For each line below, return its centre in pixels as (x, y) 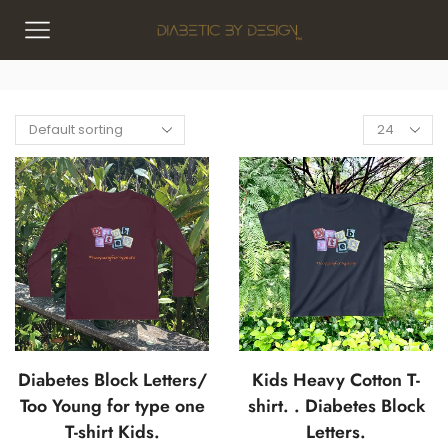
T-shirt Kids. (112, 432)
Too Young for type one (112, 406)
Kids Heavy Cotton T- (336, 380)
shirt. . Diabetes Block (336, 406)
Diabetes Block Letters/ (112, 380)
